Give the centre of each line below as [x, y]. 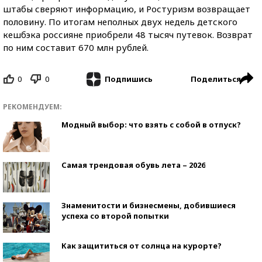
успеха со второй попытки [115, 216]
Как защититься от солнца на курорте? [142, 246]
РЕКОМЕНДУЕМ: [32, 107]
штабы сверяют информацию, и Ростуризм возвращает [127, 8]
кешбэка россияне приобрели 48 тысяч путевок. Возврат [128, 34]
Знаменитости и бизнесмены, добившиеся [149, 206]
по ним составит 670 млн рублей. [76, 47]
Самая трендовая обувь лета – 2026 [133, 165]
